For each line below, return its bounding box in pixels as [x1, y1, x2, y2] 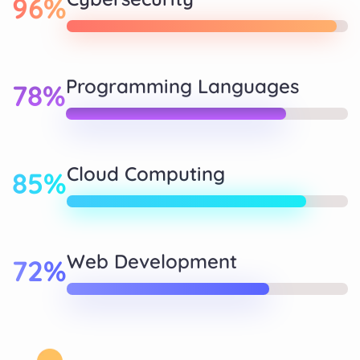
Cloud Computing [67, 161, 225, 186]
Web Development [67, 248, 237, 273]
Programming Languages [66, 73, 299, 98]
